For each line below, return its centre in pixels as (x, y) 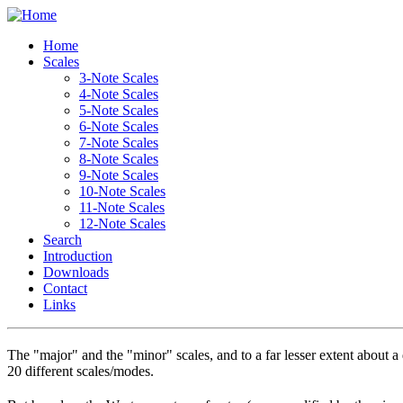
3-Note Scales (119, 78)
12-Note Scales (122, 224)
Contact (65, 288)
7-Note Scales (119, 143)
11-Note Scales (122, 207)
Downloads (76, 272)
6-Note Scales (119, 126)
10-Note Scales (122, 191)
